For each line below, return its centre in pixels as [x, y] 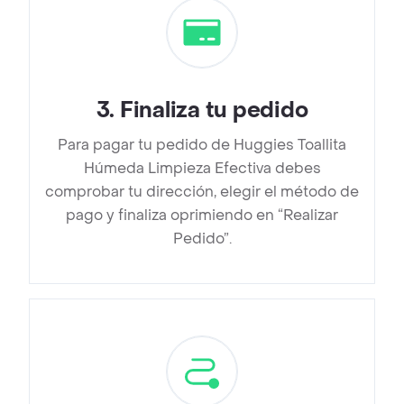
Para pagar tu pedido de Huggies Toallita [202, 145]
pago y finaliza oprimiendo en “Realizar [202, 216]
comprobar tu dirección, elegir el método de [202, 192]
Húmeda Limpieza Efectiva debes [202, 169]
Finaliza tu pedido [214, 111]
